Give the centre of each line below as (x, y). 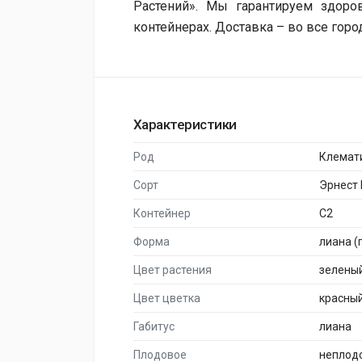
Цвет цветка (167, 298)
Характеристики (185, 124)
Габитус (154, 326)
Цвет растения (173, 270)
